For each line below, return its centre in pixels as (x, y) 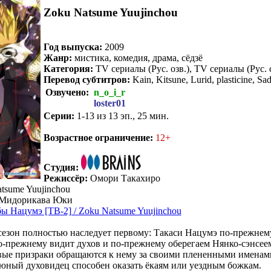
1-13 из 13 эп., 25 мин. (121, 116)
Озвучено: (68, 92)
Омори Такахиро (124, 178)
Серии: (59, 116)
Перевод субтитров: (87, 79)
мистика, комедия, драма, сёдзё (137, 57)
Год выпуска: (73, 47)
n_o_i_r (109, 92)
